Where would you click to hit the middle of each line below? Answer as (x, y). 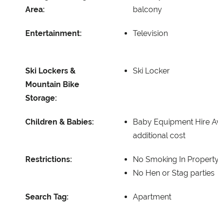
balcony (147, 9)
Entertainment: (54, 33)
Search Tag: (47, 197)
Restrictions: (49, 159)
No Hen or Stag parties (174, 173)
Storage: (41, 98)
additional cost (159, 135)
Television (150, 33)
